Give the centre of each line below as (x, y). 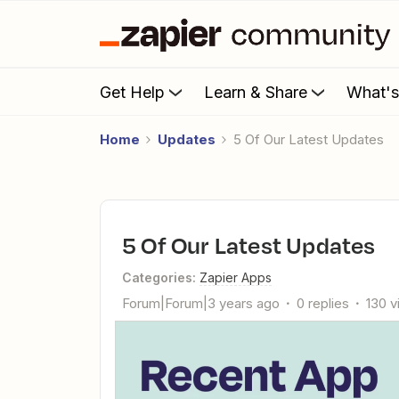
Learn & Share (256, 92)
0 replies (323, 303)
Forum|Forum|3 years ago (201, 303)
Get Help (132, 92)
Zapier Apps (236, 277)
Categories (157, 277)
